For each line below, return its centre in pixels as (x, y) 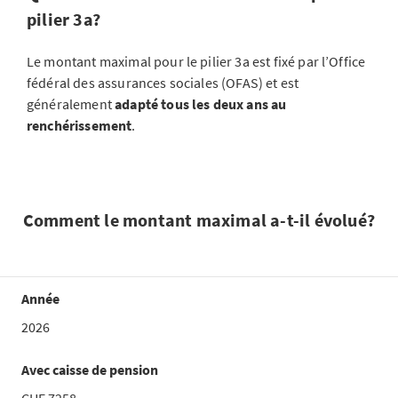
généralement (71, 104)
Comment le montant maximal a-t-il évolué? (199, 220)
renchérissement (80, 125)
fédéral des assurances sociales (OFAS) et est (163, 83)
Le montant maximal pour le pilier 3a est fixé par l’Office (196, 61)
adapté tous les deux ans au (201, 104)
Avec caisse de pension (90, 370)
